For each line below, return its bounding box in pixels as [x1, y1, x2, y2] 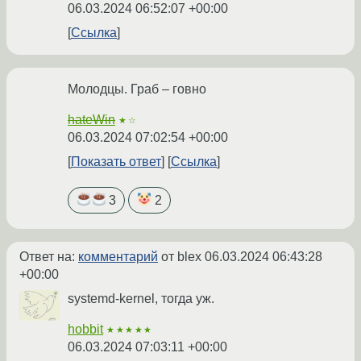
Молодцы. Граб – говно [68, 82, 206, 97]
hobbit [68, 322, 103, 337]
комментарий [78, 250, 158, 264]
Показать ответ [71, 155, 161, 169]
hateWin [68, 113, 115, 127]
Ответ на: [19, 250, 78, 264]
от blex [158, 250, 205, 264]
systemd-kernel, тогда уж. [68, 292, 214, 306]
